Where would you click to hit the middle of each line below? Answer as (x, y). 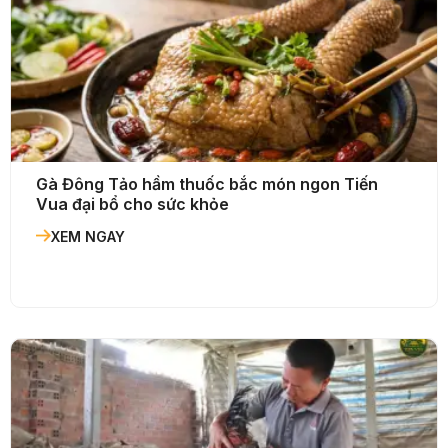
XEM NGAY (88, 237)
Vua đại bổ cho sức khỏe (132, 204)
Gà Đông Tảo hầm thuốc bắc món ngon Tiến (207, 184)
